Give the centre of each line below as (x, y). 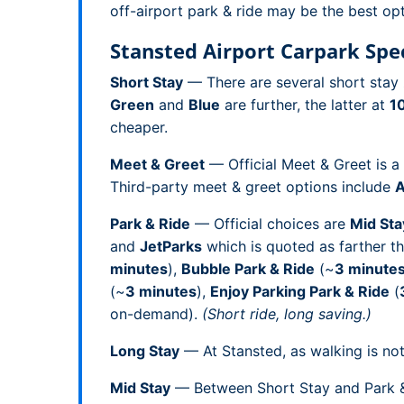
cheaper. (139, 127)
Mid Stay (140, 388)
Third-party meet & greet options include (252, 187)
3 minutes (161, 291)
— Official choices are (270, 224)
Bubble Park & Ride (248, 269)
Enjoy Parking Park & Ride (300, 291)
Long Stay (145, 351)
